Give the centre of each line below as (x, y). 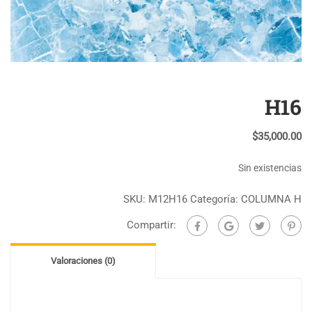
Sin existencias (270, 167)
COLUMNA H (271, 199)
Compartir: (151, 225)
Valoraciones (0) (83, 260)
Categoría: (216, 199)
